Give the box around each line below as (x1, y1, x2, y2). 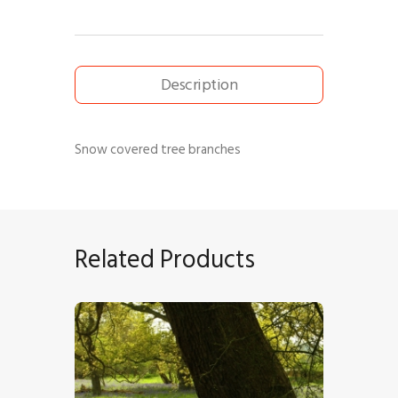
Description (161, 71, 237, 98)
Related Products (75, 239, 255, 280)
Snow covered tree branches (75, 138, 241, 161)
